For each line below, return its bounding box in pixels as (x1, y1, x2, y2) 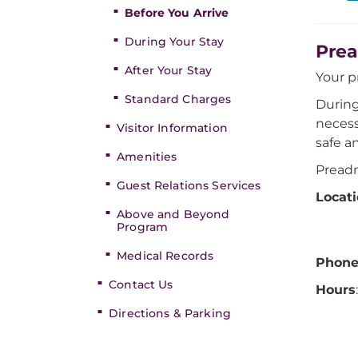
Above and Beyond (117, 207, 230, 221)
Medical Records (117, 249, 214, 263)
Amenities (117, 149, 177, 164)
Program (117, 220, 169, 234)
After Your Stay (125, 63, 213, 78)
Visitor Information (117, 121, 228, 135)
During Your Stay (125, 34, 225, 49)
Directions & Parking (109, 306, 231, 320)
